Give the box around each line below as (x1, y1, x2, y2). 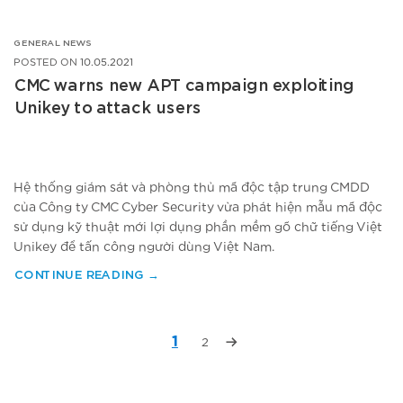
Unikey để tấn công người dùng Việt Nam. (13, 240, 274, 254)
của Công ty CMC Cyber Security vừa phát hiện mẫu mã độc (13, 201, 382, 214)
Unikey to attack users (13, 101, 201, 118)
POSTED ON (13, 58, 80, 68)
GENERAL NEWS (13, 39, 92, 49)
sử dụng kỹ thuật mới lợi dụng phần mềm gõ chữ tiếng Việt (13, 220, 382, 234)
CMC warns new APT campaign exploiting (13, 78, 354, 95)
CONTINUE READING (13, 269, 148, 282)
